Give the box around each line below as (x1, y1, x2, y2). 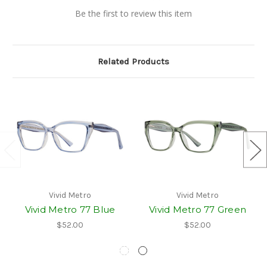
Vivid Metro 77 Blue (24, 204, 116, 216)
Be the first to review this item (75, 8, 192, 20)
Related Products (98, 56, 169, 67)
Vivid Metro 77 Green (149, 204, 246, 216)
